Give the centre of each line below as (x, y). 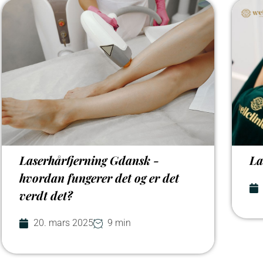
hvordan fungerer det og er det (99, 178)
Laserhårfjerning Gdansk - (89, 160)
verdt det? (46, 195)
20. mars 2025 (63, 223)
